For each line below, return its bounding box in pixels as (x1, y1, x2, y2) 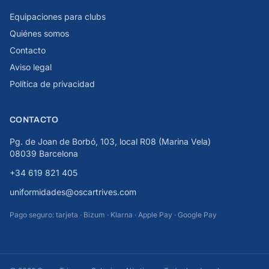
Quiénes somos (10, 28, 69, 39)
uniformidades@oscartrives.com (10, 187, 136, 198)
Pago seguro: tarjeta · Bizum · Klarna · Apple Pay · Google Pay (10, 210, 217, 220)
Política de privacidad (10, 79, 95, 89)
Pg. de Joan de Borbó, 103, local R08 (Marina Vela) (10, 136, 211, 147)
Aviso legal (10, 62, 52, 73)
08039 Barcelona (10, 148, 78, 159)
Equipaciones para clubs (10, 11, 106, 22)
